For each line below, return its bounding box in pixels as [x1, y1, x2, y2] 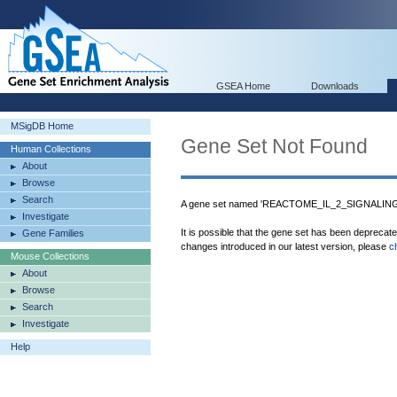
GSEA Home [216, 81, 270, 91]
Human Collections [11, 144, 91, 154]
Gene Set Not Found [181, 135, 368, 158]
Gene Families [22, 228, 84, 238]
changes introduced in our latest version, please [181, 241, 389, 252]
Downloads [311, 81, 359, 91]
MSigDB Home [11, 121, 74, 131]
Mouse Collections [11, 251, 90, 261]
